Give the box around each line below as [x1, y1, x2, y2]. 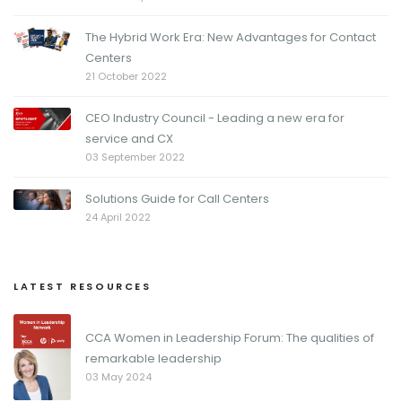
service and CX [85, 130, 173, 147]
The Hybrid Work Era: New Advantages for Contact [85, 29, 376, 46]
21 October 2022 [85, 69, 167, 83]
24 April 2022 [85, 210, 151, 224]
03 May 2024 [85, 370, 152, 384]
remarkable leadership [85, 350, 222, 367]
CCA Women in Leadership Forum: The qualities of [85, 329, 374, 346]
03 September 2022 [85, 150, 185, 164]
